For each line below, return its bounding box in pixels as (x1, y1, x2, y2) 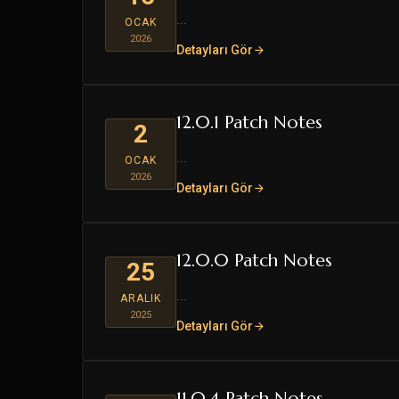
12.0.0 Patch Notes (176, 249, 332, 272)
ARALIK (120, 292, 161, 305)
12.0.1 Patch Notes (176, 111, 322, 134)
